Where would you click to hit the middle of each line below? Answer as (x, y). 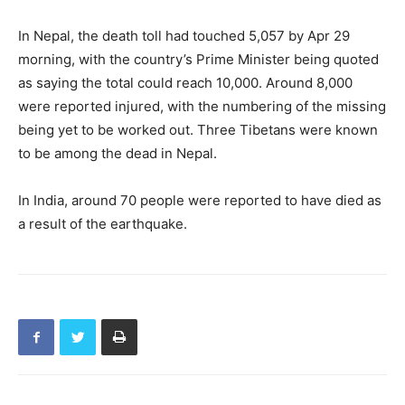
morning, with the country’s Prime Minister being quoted (198, 60)
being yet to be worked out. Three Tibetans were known (198, 130)
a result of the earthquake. (103, 224)
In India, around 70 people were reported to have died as (200, 201)
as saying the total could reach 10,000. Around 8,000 (185, 83)
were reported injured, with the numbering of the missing (202, 107)
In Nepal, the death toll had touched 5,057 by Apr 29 (184, 36)
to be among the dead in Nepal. (118, 154)
